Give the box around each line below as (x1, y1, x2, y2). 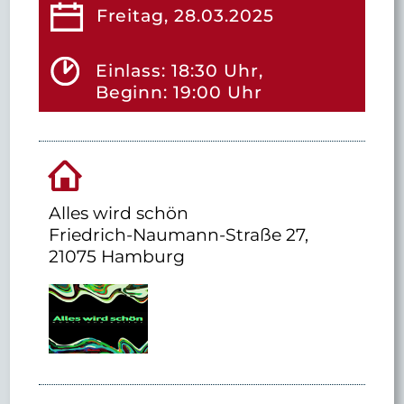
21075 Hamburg (49, 245, 186, 268)
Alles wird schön (49, 202, 189, 225)
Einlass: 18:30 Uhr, (95, 60, 263, 81)
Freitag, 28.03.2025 (96, 4, 274, 26)
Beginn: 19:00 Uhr (95, 81, 262, 103)
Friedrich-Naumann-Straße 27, (49, 224, 309, 246)
